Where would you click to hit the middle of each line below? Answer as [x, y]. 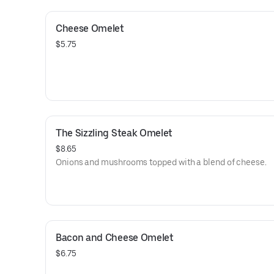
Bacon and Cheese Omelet [115, 238]
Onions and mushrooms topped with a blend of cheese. [161, 162]
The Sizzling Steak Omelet [114, 133]
